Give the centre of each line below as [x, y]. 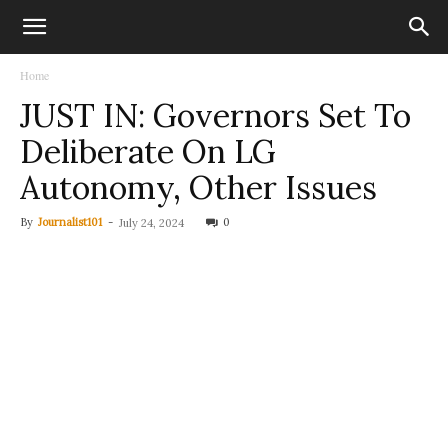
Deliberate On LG [148, 151]
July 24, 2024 [151, 223]
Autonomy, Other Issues [198, 187]
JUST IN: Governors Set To [215, 115]
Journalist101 [70, 222]
